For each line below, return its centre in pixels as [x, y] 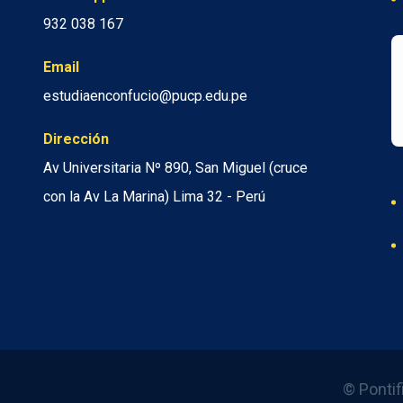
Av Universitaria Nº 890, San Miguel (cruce [175, 167]
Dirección [76, 139]
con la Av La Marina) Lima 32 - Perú [154, 196]
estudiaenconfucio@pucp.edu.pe [145, 95]
